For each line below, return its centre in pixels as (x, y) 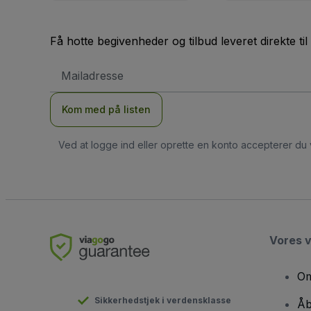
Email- (73, 67)
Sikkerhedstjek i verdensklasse (163, 301)
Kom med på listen (106, 110)
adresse (78, 78)
